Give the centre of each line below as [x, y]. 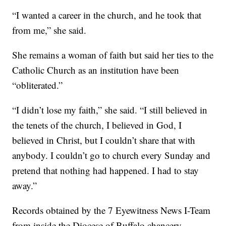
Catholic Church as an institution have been [96, 70]
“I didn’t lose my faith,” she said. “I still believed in [110, 110]
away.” [25, 186]
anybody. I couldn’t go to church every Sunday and [111, 155]
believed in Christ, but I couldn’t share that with [104, 140]
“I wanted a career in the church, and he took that [107, 15]
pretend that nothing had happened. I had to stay [106, 171]
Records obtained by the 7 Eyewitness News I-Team [111, 210]
